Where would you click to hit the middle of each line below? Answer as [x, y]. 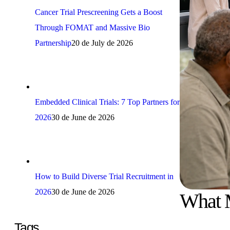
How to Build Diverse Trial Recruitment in [104, 176]
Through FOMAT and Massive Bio [92, 27]
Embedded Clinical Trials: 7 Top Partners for [107, 102]
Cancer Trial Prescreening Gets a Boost [99, 12]
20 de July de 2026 [102, 43]
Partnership [53, 43]
